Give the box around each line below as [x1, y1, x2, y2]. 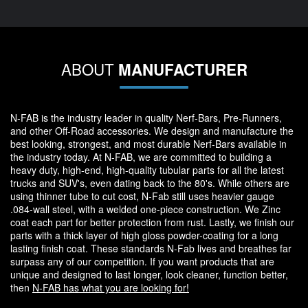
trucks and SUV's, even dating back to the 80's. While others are [10, 176, 289, 190]
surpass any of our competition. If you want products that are [10, 254, 274, 269]
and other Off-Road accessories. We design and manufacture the [10, 124, 294, 138]
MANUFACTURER [118, 58, 247, 81]
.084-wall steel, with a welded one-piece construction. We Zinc [10, 202, 280, 217]
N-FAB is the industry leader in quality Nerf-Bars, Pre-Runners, [10, 111, 282, 125]
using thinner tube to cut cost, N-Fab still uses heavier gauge [10, 189, 274, 203]
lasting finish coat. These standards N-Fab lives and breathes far [10, 241, 291, 256]
